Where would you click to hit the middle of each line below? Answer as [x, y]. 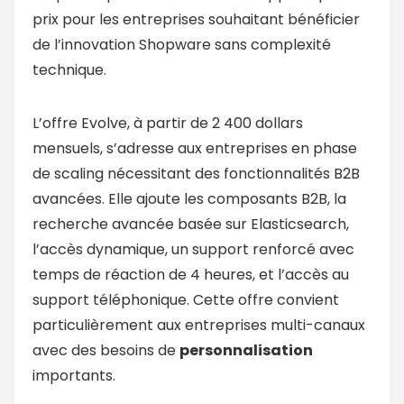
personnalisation [246, 350]
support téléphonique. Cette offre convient [186, 299]
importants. [74, 375]
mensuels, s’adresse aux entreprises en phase [195, 148]
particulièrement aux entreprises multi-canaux [199, 325]
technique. [69, 69]
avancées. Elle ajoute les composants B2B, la [189, 198]
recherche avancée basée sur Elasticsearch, [191, 224]
